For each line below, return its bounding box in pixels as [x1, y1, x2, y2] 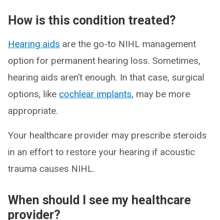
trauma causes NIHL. [8, 163, 95, 174]
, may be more [132, 88, 190, 100]
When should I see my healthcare [8, 192, 191, 207]
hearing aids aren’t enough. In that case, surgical [8, 71, 204, 83]
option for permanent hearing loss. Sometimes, [8, 55, 200, 66]
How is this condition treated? [8, 13, 176, 27]
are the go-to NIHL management [60, 38, 196, 50]
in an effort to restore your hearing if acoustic [8, 146, 195, 158]
